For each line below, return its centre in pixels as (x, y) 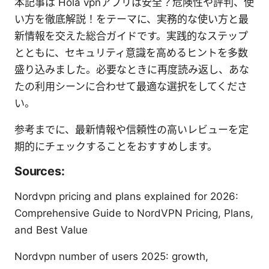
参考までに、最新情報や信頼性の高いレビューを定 (131, 129)
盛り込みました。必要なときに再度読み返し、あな (132, 69)
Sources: (40, 171)
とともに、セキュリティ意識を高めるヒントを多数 (131, 53)
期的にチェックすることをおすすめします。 (116, 146)
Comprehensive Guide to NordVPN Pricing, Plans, (134, 213)
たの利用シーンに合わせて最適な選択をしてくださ (131, 86)
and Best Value (51, 230)
